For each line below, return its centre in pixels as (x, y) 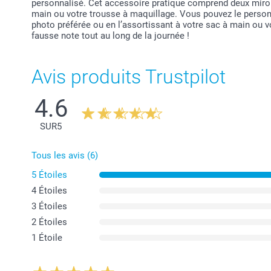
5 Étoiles (49, 175)
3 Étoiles (49, 206)
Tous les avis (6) (65, 155)
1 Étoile (47, 237)
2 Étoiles (49, 222)
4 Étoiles (49, 190)
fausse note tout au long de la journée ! (110, 35)
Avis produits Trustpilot (129, 77)
